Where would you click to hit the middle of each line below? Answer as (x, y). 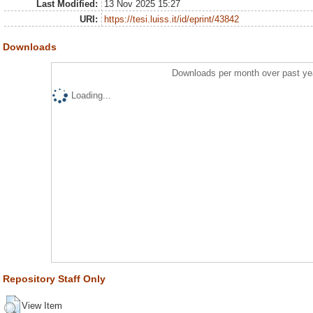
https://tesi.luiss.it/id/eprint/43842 (172, 19)
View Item (42, 306)
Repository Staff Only (54, 278)
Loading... (91, 95)
